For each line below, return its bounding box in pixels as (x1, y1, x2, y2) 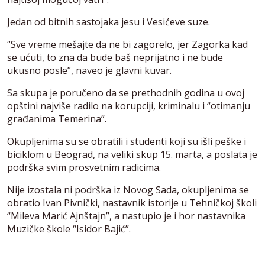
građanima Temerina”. (7, 112, 109, 125)
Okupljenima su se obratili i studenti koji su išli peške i (7, 134, 246, 148)
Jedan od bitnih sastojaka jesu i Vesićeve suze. (7, 15, 215, 28)
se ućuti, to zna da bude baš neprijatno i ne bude (7, 50, 223, 64)
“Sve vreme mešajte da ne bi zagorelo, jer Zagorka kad (7, 37, 248, 51)
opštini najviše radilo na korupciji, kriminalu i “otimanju (7, 99, 250, 112)
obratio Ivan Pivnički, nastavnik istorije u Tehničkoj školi (7, 196, 257, 209)
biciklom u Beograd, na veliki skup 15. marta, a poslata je (7, 147, 257, 161)
